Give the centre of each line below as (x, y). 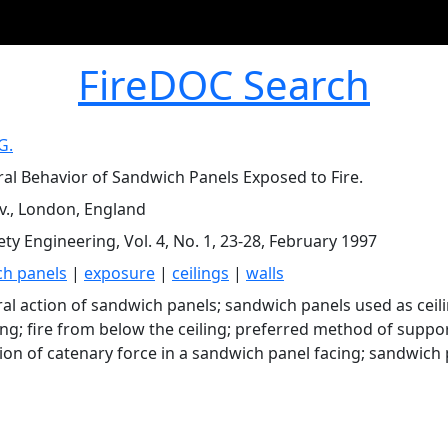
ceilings (200, 273)
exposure (119, 273)
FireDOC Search (224, 84)
